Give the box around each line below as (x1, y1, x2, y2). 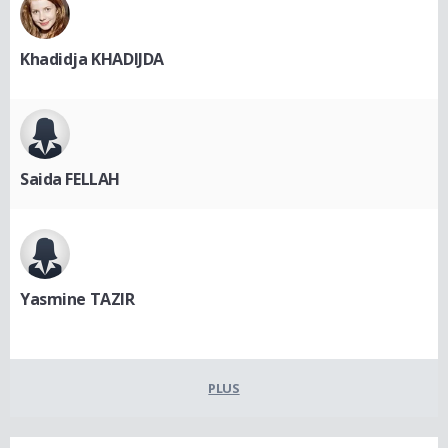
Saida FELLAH (20, 168, 120, 190)
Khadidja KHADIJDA (20, 48, 164, 70)
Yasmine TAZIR (20, 288, 135, 310)
